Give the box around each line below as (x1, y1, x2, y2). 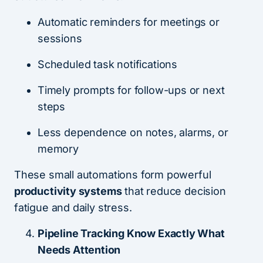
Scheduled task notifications (38, 58, 177, 71)
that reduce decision (122, 185, 226, 198)
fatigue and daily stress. (14, 201, 132, 214)
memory (38, 143, 79, 156)
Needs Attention (38, 244, 121, 257)
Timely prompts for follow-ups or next (38, 84, 225, 97)
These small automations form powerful (14, 168, 211, 181)
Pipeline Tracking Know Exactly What (38, 227, 225, 240)
